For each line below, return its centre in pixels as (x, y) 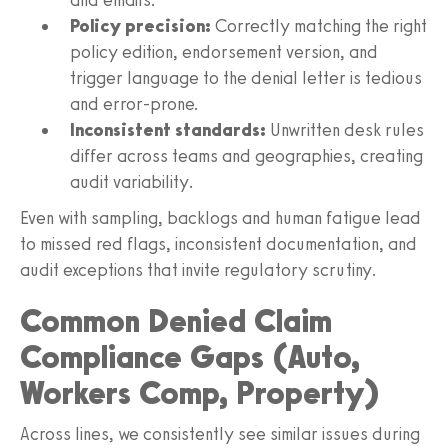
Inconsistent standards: (168, 129)
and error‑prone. (134, 103)
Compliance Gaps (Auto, (190, 356)
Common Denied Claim (176, 320)
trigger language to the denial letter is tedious (246, 77)
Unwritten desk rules (345, 129)
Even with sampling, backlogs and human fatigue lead (220, 217)
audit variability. (132, 181)
